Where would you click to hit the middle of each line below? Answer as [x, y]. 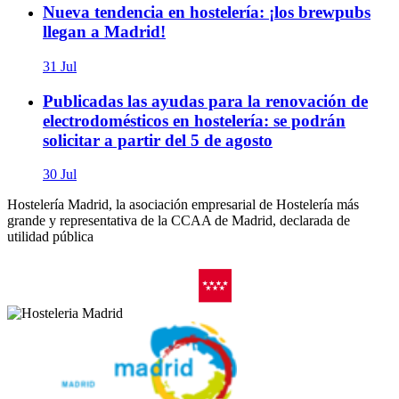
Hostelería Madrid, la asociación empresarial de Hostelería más [183, 205]
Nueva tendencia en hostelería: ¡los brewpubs [207, 12]
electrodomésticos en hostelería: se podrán [194, 120]
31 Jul [60, 66]
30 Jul [60, 175]
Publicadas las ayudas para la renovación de [205, 101]
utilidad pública [50, 237]
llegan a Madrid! [104, 32]
